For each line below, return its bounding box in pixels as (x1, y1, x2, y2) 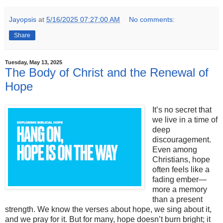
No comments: (129, 15, 175, 23)
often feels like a (152, 165, 210, 174)
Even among (152, 145, 197, 154)
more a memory (152, 185, 207, 194)
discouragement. (152, 135, 211, 144)
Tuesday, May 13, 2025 (5, 59, 62, 66)
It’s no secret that (152, 106, 212, 114)
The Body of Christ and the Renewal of (5, 65, 209, 79)
